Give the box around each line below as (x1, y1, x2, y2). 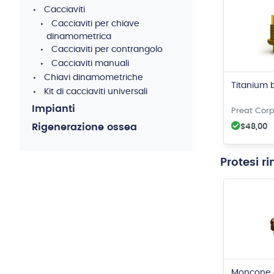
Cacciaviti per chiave (51, 20, 139, 28)
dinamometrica (46, 32, 111, 41)
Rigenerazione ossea (32, 122, 137, 132)
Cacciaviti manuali (51, 59, 129, 68)
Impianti (32, 104, 75, 114)
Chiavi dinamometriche (44, 73, 143, 82)
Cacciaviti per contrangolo (51, 45, 163, 54)
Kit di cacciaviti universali (44, 87, 147, 96)
